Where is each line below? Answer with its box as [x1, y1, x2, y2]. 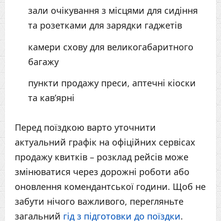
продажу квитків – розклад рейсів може [15, 151, 188, 163]
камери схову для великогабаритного [28, 40, 193, 53]
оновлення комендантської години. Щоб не [15, 181, 206, 193]
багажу [28, 55, 59, 68]
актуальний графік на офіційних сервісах [15, 136, 195, 148]
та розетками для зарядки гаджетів [28, 19, 182, 32]
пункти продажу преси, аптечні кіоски [28, 77, 196, 89]
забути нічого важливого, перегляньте [15, 195, 184, 208]
